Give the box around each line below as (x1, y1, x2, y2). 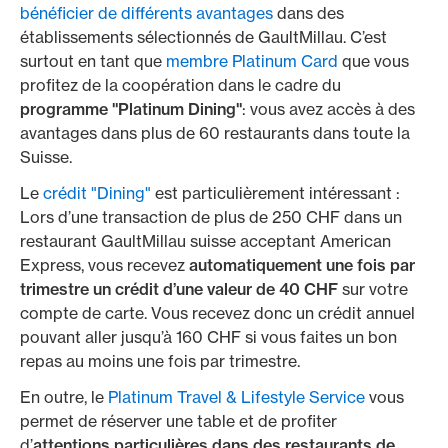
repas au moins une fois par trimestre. (20, 351, 300, 371)
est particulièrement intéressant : (151, 183, 400, 203)
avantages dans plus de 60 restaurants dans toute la (20, 123, 410, 143)
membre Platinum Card (166, 51, 338, 71)
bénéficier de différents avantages (20, 3, 273, 23)
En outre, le (20, 387, 108, 407)
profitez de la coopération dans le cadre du (20, 75, 341, 95)
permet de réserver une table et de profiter (20, 411, 337, 431)
